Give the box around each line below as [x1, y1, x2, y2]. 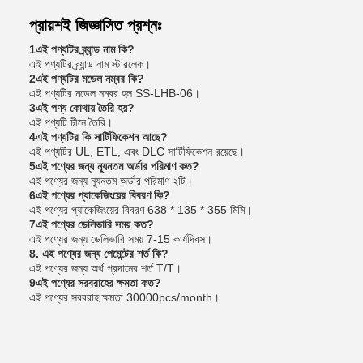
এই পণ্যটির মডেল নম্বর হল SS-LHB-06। [29, 87, 200, 100]
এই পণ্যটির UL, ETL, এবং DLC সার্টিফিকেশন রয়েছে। [29, 145, 245, 158]
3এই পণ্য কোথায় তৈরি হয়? [29, 101, 135, 114]
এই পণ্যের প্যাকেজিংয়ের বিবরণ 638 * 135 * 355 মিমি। [29, 203, 252, 216]
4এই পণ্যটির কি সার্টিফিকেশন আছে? [29, 130, 168, 143]
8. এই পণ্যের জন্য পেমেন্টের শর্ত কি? [29, 247, 169, 260]
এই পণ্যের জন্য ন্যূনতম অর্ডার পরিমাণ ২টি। [29, 174, 193, 187]
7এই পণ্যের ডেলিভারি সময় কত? [29, 218, 154, 231]
